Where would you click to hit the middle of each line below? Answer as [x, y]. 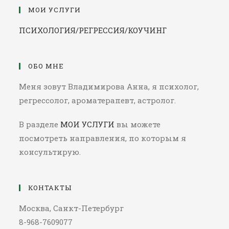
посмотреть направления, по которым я [103, 138]
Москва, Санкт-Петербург [72, 208]
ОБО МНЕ [46, 66]
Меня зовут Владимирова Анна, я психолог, [109, 86]
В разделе [40, 124]
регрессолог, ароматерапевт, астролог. [98, 100]
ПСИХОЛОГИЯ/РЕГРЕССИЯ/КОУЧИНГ [93, 30]
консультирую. [50, 152]
